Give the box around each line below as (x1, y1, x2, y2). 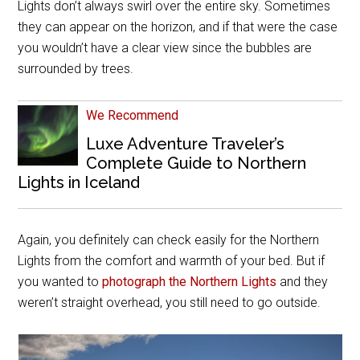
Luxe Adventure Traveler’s (86, 133, 285, 153)
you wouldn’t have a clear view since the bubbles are (18, 39, 313, 55)
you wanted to (18, 273, 103, 289)
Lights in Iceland (18, 172, 141, 192)
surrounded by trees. (18, 60, 134, 76)
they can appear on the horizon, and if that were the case (18, 18, 338, 35)
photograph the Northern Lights (102, 273, 277, 289)
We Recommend (86, 107, 179, 123)
